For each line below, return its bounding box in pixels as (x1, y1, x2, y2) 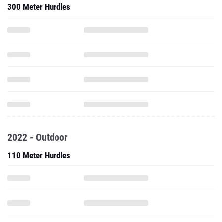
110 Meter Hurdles (7, 150, 70, 160)
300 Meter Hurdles (7, 2, 70, 12)
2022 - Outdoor (7, 131, 68, 143)
